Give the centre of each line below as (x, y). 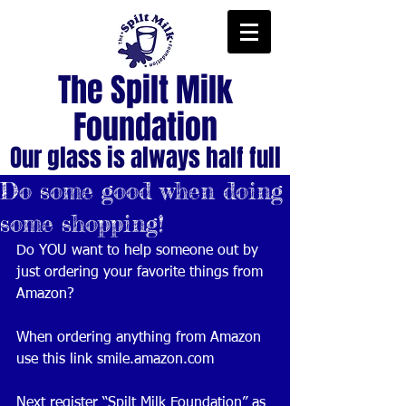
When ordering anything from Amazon (141, 338)
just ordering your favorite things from (142, 273)
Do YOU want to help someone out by (140, 251)
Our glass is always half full (145, 158)
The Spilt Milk (145, 90)
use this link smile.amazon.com (117, 360)
